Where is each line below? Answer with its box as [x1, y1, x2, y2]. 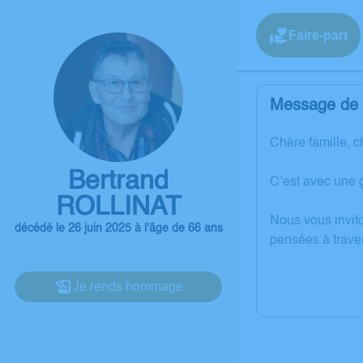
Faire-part [288, 28, 348, 42]
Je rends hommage [73, 280, 183, 293]
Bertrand [68, 169, 169, 194]
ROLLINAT [55, 194, 181, 220]
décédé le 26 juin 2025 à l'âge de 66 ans [14, 223, 223, 234]
